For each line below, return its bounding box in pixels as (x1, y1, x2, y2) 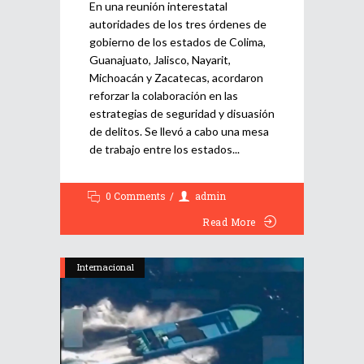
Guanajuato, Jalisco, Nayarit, (89, 53, 231, 67)
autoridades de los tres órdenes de (89, 17, 266, 32)
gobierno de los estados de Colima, (89, 35, 266, 50)
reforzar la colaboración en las (89, 89, 238, 103)
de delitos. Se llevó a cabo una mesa (89, 124, 269, 139)
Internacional (77, 261, 134, 274)
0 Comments (106, 189, 166, 203)
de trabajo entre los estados (89, 142, 232, 157)
